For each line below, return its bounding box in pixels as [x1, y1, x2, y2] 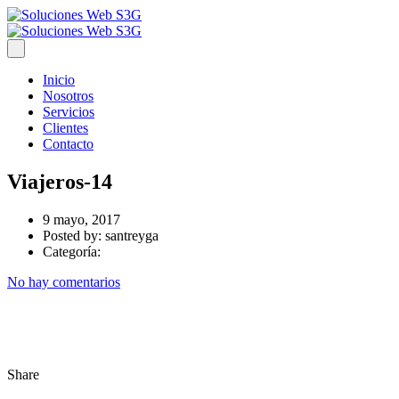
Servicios [43, 104, 94, 119]
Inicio [43, 72, 75, 87]
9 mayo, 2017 [43, 211, 120, 227]
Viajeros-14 [7, 169, 112, 193]
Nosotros [43, 88, 94, 103]
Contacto [43, 136, 94, 151]
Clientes [43, 120, 88, 135]
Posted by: [43, 227, 105, 243]
